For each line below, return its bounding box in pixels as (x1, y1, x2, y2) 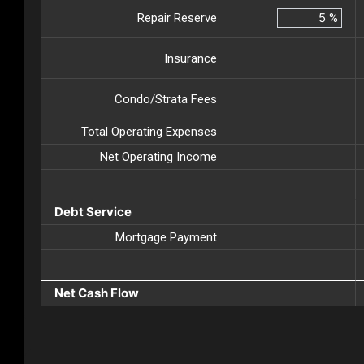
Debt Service (54, 204, 132, 220)
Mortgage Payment (115, 230, 217, 245)
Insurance (164, 50, 217, 66)
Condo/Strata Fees (115, 91, 217, 106)
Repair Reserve (137, 10, 217, 25)
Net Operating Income (100, 149, 217, 165)
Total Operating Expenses (81, 124, 217, 140)
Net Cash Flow (54, 285, 139, 301)
